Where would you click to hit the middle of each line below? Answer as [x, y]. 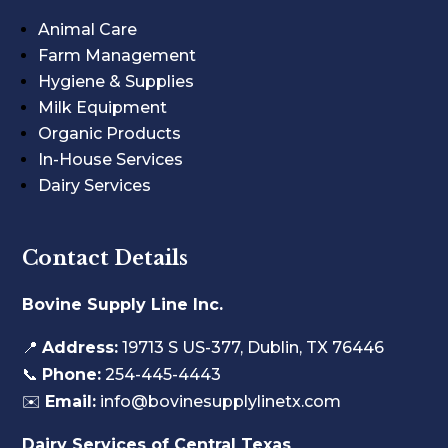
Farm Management [117, 55]
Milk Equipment [103, 107]
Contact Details [105, 257]
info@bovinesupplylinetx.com [221, 401]
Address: [80, 347]
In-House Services [111, 159]
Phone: [72, 374]
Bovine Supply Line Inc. [123, 304]
